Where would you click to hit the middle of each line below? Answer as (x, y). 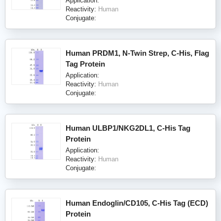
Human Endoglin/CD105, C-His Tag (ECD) (137, 203)
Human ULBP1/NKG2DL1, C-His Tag (128, 128)
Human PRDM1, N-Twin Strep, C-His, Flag (137, 53)
